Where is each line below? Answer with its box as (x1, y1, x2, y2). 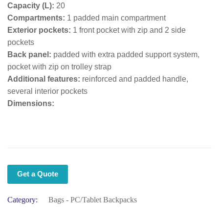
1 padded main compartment (65, 14, 166, 22)
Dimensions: (7, 99, 54, 108)
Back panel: (7, 50, 51, 59)
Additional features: (7, 75, 80, 83)
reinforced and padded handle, (80, 75, 188, 83)
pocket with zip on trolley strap (7, 63, 111, 71)
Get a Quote (17, 170, 58, 178)
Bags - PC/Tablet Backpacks (48, 196, 137, 204)
